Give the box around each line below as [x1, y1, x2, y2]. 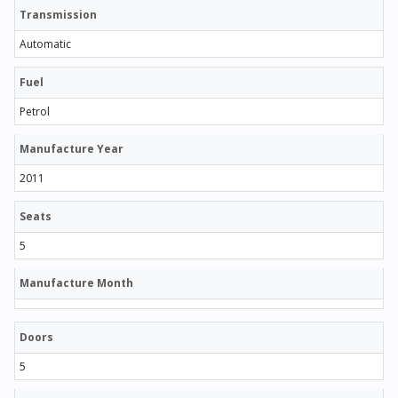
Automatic [20, 36, 71, 52]
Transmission [20, 7, 97, 23]
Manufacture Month [20, 275, 133, 291]
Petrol [20, 104, 50, 120]
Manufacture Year [20, 141, 123, 157]
